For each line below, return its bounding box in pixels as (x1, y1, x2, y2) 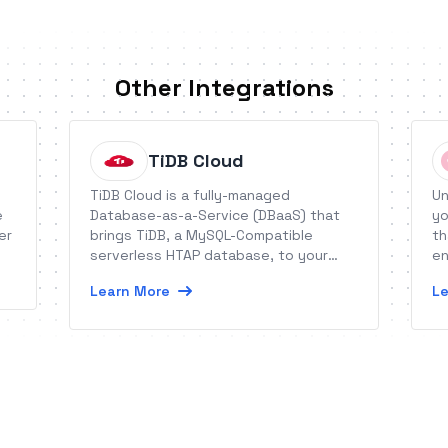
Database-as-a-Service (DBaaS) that (90, 206, 341, 224)
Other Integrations (114, 72, 334, 103)
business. (90, 266, 156, 284)
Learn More (90, 282, 171, 300)
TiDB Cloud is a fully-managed (90, 186, 291, 204)
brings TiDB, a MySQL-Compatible (90, 226, 314, 244)
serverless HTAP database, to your (90, 246, 329, 264)
